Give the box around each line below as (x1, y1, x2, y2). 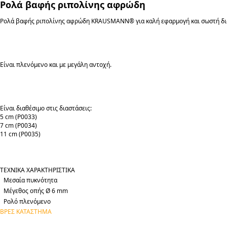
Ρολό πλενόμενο (4, 197, 51, 206)
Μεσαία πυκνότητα (4, 176, 57, 184)
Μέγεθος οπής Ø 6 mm (4, 186, 68, 195)
